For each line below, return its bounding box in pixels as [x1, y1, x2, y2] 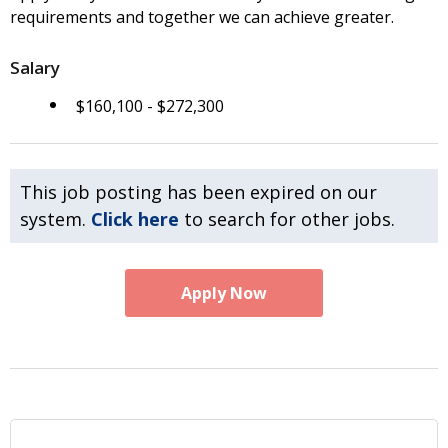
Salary [10, 55, 60, 79]
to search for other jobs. [179, 206, 395, 231]
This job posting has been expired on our [20, 179, 377, 204]
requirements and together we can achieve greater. [10, 6, 394, 28]
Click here [91, 206, 179, 231]
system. [20, 206, 91, 231]
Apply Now [181, 281, 267, 304]
